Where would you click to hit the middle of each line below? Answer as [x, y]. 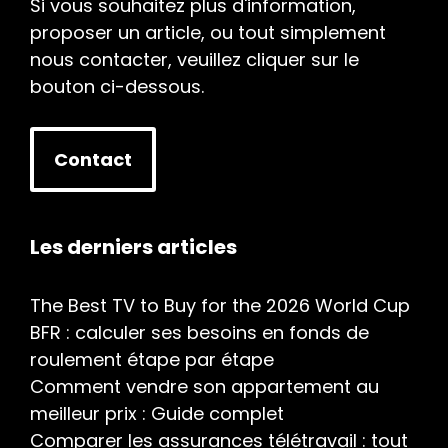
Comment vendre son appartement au [204, 386]
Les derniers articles [133, 247]
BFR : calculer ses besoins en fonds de [199, 332]
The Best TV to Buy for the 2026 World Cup [220, 305]
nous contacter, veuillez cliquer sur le [194, 59]
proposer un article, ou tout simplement [208, 32]
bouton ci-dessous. [117, 86]
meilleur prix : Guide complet [157, 413]
